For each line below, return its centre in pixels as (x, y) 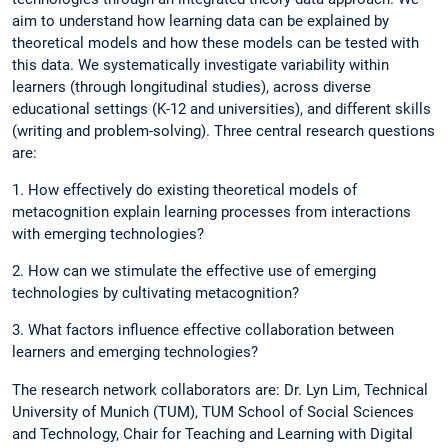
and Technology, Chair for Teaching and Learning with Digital (212, 433)
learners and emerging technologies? (137, 352)
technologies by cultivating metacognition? (157, 293)
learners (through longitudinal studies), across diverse (191, 86)
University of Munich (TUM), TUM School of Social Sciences (213, 411)
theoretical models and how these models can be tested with (215, 42)
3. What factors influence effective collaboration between (203, 330)
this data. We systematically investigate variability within (200, 64)
